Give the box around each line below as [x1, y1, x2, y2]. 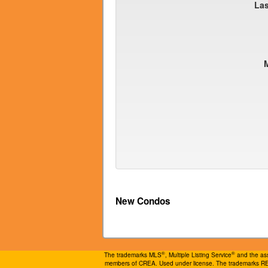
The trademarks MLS [103, 250, 162, 259]
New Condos [115, 194, 170, 208]
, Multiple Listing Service [165, 250, 232, 259]
